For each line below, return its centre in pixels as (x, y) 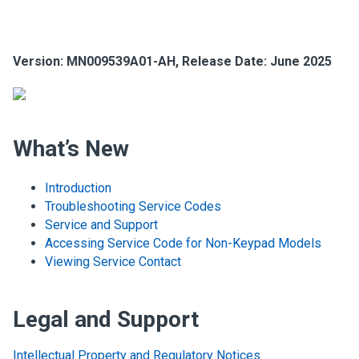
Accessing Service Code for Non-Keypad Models (183, 243)
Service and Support (101, 225)
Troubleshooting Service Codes (133, 206)
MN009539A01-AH (121, 61)
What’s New (71, 149)
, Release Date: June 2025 (254, 61)
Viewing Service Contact (113, 262)
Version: (40, 61)
